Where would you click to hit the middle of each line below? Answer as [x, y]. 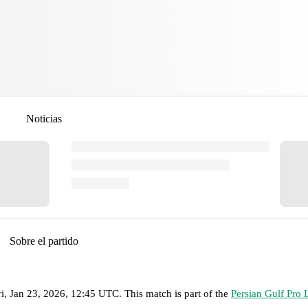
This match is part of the [178, 293]
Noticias [44, 118]
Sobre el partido [44, 241]
